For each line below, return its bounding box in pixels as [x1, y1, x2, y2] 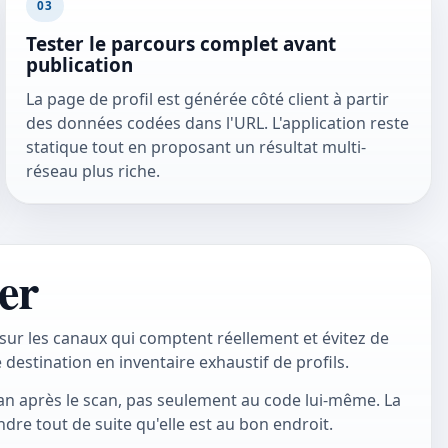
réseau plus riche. [26, 160, 161, 183]
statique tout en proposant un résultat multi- [26, 136, 367, 159]
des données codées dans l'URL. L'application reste [26, 112, 410, 135]
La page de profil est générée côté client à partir [26, 88, 390, 111]
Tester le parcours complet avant [26, 30, 337, 57]
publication [26, 51, 134, 78]
